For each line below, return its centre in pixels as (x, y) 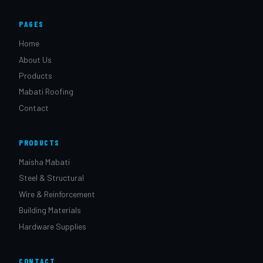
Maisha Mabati (44, 162)
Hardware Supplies (53, 226)
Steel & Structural (51, 178)
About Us (35, 59)
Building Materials (50, 210)
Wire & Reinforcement (57, 194)
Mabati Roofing (46, 92)
